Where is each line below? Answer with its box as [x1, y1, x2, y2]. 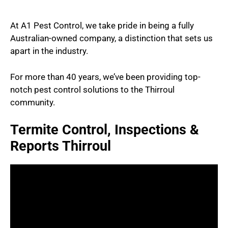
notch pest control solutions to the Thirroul [10, 84, 175, 95]
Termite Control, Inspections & [10, 122, 199, 138]
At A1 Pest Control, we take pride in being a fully [10, 20, 194, 31]
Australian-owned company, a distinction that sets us [10, 33, 213, 44]
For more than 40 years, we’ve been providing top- [10, 71, 201, 82]
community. [10, 97, 55, 107]
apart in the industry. [10, 46, 88, 56]
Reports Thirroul [10, 138, 111, 155]
